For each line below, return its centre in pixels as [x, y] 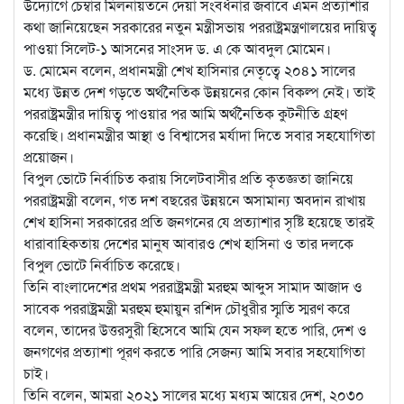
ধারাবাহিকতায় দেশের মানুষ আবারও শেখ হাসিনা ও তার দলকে [188, 243]
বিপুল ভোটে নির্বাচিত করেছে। [102, 265]
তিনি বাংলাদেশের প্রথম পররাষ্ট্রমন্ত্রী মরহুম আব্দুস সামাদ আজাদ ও [193, 287]
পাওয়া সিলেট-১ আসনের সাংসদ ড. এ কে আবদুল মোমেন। [177, 49]
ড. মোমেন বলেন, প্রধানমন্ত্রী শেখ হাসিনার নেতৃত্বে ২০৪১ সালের [189, 70]
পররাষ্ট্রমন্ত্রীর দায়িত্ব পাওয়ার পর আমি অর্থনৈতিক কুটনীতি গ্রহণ [185, 114]
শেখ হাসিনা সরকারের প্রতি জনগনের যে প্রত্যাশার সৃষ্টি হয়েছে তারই [199, 222]
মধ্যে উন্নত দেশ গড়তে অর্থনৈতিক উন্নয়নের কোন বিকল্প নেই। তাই [199, 92]
